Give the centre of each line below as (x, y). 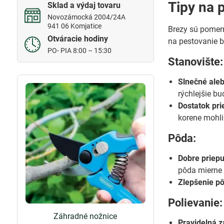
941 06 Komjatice (74, 26)
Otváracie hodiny (77, 39)
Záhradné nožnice (85, 216)
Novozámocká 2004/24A (86, 17)
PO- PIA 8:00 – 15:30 (79, 50)
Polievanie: (195, 203)
